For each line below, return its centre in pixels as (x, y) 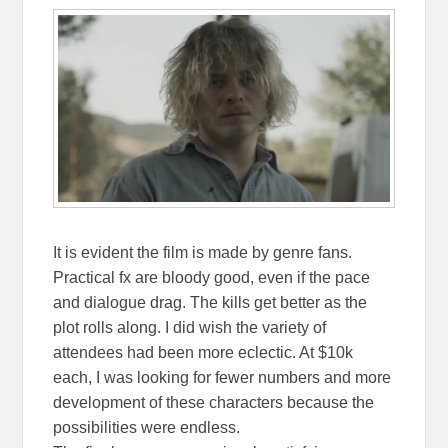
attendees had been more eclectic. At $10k (203, 352)
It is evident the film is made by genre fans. (203, 252)
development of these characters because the (214, 402)
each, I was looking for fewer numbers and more (222, 377)
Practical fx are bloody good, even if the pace (212, 277)
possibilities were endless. (147, 427)
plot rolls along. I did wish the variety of (190, 327)
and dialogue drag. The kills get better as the (210, 302)
